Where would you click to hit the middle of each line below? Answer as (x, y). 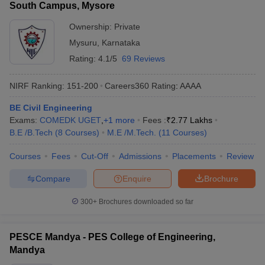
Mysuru (83, 43)
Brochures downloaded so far (145, 202)
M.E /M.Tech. (132, 132)
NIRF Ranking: (37, 85)
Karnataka (121, 43)
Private (127, 27)
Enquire (137, 178)
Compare (53, 178)
